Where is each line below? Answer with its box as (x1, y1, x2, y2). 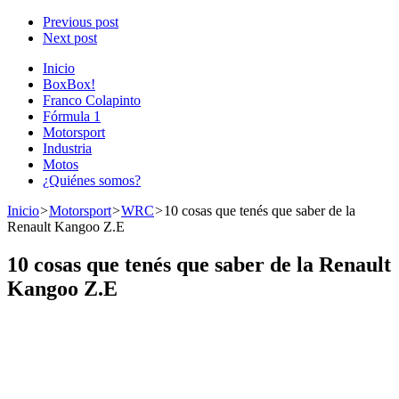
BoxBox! (43, 77, 95, 92)
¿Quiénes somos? (43, 173, 141, 188)
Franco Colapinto (43, 93, 141, 108)
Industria (43, 141, 92, 156)
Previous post (43, 14, 118, 29)
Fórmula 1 (43, 109, 101, 124)
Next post (43, 30, 97, 45)
